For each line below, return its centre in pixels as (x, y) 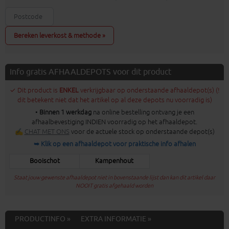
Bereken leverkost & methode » (60, 36)
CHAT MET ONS (47, 132)
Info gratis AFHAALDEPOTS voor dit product (90, 72)
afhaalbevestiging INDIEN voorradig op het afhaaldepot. (114, 122)
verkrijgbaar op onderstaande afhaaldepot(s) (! (150, 90)
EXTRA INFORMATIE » (116, 219)
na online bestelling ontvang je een (143, 112)
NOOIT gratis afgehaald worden (114, 186)
